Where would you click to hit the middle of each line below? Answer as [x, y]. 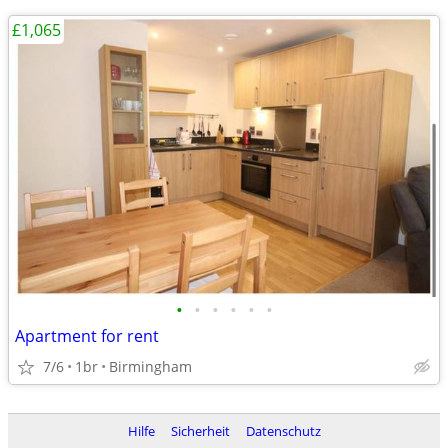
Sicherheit [200, 431]
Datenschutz [283, 431]
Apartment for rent [87, 336]
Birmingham [150, 366]
